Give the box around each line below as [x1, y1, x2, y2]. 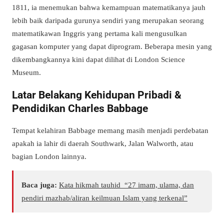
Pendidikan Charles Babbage [12, 102, 148, 115]
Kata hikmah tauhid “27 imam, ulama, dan [59, 180, 194, 189]
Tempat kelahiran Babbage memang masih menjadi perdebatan [12, 125, 208, 134]
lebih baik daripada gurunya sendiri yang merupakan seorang [12, 16, 204, 25]
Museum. [12, 68, 41, 77]
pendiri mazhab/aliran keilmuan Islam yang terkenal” [21, 193, 187, 202]
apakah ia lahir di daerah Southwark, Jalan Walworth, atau [12, 138, 193, 147]
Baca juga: [21, 180, 57, 189]
